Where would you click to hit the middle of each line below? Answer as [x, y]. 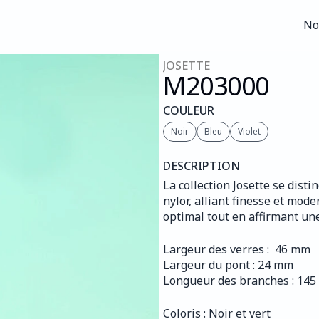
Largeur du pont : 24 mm [228, 265]
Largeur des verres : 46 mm [237, 249]
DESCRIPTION [202, 166]
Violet [249, 131]
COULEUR [189, 110]
